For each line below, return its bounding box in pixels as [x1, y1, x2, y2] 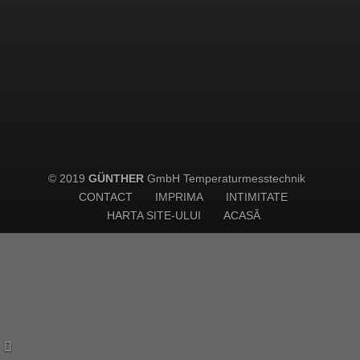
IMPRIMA [155, 190, 203, 203]
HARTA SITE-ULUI [106, 209, 201, 222]
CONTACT [79, 190, 133, 203]
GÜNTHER [88, 172, 144, 185]
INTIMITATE [226, 190, 288, 203]
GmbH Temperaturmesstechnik [144, 172, 305, 185]
